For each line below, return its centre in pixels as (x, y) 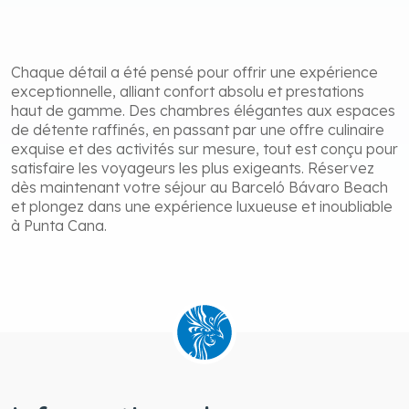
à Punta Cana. (59, 225)
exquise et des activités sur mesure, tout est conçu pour (204, 148)
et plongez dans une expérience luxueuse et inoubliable (202, 206)
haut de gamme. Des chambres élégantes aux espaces (203, 110)
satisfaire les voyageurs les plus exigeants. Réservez (193, 168)
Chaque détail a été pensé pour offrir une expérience (194, 72)
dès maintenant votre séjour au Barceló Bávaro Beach (199, 187)
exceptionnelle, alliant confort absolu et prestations (188, 91)
